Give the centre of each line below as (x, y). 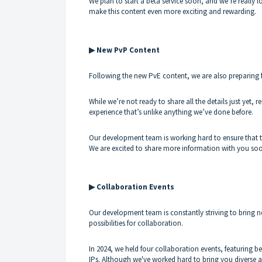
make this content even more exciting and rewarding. (173, 11)
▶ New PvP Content (124, 50)
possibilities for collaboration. (136, 223)
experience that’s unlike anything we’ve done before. (171, 112)
